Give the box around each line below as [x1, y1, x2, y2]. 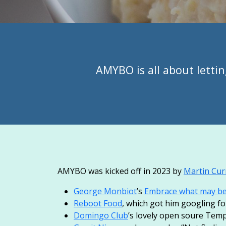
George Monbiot [74, 186, 137, 197]
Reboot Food [74, 198, 122, 209]
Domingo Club [74, 210, 128, 221]
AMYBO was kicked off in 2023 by [58, 165, 184, 177]
